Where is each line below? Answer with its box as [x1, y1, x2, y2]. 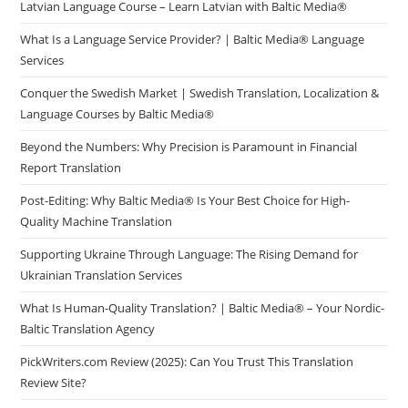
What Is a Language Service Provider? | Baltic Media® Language [20, 31, 365, 48]
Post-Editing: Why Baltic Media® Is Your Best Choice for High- [20, 192, 351, 209]
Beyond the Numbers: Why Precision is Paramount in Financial [20, 138, 358, 156]
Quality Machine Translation [20, 213, 173, 230]
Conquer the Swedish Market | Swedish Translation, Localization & [20, 85, 380, 102]
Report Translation [20, 159, 122, 177]
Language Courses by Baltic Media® [20, 106, 215, 123]
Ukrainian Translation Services [20, 267, 183, 284]
